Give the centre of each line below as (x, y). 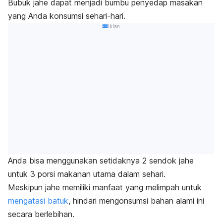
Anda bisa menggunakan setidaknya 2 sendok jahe (101, 161)
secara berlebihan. (41, 214)
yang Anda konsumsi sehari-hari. (67, 16)
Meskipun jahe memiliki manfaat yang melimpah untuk (105, 188)
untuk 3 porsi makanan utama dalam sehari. (87, 174)
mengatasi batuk (38, 201)
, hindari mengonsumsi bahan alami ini (136, 201)
